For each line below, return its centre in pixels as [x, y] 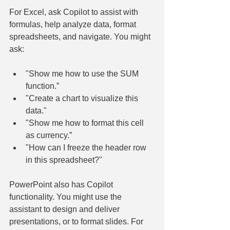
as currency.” [49, 135]
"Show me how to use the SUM [83, 73]
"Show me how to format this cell [86, 123]
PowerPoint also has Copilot [62, 184]
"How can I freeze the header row [87, 147]
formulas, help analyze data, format [74, 24]
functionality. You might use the [66, 197]
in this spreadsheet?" [64, 160]
